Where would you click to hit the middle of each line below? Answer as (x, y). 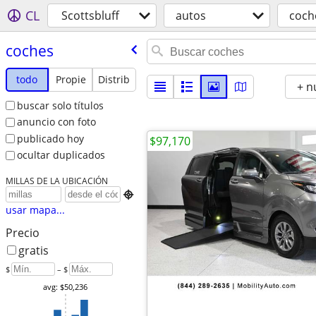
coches (29, 50)
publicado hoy (50, 138)
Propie (71, 79)
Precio (22, 233)
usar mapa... (35, 210)
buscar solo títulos (60, 105)
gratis (33, 251)
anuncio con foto (56, 122)
